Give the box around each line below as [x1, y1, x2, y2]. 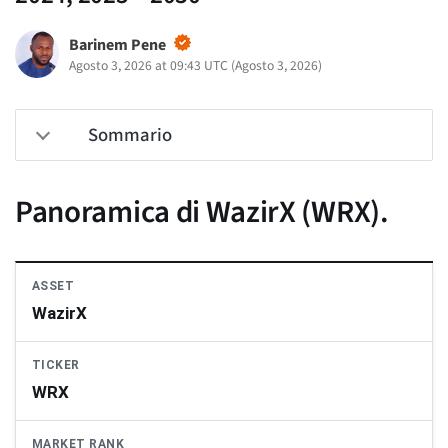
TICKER [32, 358, 80, 373]
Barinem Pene [68, 34, 166, 57]
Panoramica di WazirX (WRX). [15, 190, 389, 235]
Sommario [88, 122, 172, 149]
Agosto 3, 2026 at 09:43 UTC [68, 56, 228, 76]
